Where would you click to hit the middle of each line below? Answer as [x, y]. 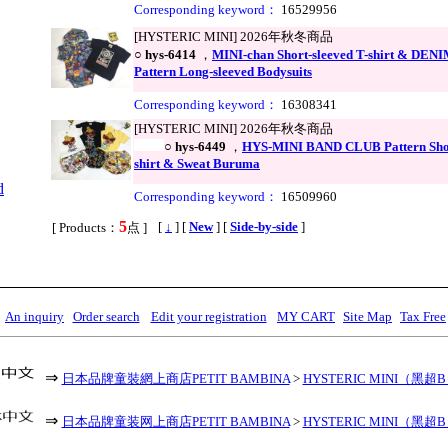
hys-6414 [170, 55]
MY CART [306, 317]
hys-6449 [200, 147]
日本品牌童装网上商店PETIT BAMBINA [175, 422]
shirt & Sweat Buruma [197, 164]
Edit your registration [208, 317]
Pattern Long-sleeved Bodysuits [223, 72]
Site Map [367, 317]
